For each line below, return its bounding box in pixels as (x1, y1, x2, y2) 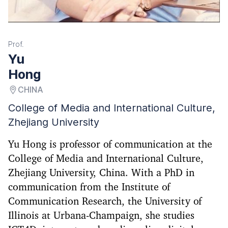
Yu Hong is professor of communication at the (8, 139, 212, 150)
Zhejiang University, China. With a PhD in (8, 168, 194, 179)
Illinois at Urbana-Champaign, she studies (8, 211, 194, 221)
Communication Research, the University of (8, 196, 202, 207)
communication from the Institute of (8, 182, 170, 193)
